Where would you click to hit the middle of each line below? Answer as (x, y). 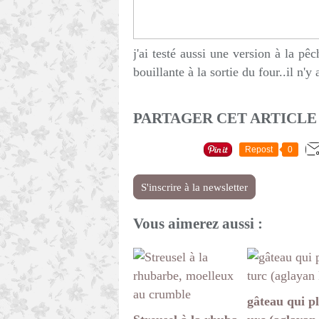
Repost (259, 150)
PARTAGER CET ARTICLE (225, 119)
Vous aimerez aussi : (198, 224)
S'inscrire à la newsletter (194, 188)
